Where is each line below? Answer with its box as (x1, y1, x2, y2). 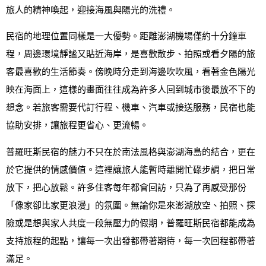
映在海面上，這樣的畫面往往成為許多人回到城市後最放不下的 (6, 84, 255, 96)
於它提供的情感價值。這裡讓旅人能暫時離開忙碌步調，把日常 (6, 164, 255, 175)
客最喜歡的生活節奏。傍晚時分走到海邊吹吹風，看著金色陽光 (6, 66, 255, 78)
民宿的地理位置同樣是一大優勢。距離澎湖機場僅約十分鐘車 (6, 31, 246, 42)
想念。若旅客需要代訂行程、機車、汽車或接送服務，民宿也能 (6, 102, 255, 113)
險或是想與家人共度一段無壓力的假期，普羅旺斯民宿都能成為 (6, 217, 255, 229)
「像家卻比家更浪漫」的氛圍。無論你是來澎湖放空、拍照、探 (6, 199, 255, 211)
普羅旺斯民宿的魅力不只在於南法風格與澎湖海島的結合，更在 (6, 146, 255, 157)
